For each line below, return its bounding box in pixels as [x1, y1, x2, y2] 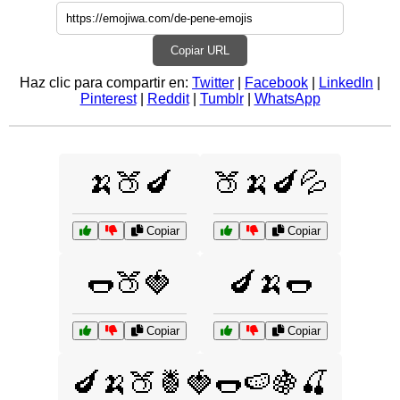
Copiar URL [171, 43, 229, 57]
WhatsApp [254, 90, 321, 106]
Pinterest [79, 90, 137, 106]
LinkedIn [319, 74, 373, 90]
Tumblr [199, 90, 244, 106]
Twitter [192, 74, 234, 90]
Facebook [245, 74, 308, 90]
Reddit [146, 90, 189, 106]
